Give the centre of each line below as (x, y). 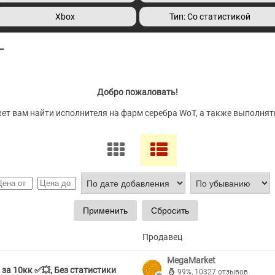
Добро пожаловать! (137, 92)
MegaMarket (191, 261)
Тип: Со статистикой (210, 17)
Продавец (162, 237)
